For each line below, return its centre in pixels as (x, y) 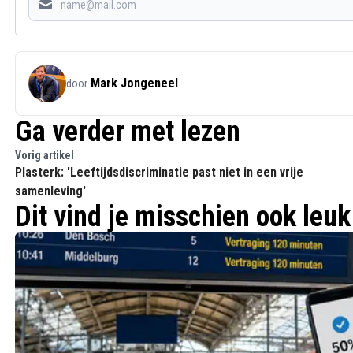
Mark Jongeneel (134, 83)
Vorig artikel (45, 155)
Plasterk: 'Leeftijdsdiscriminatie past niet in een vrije (159, 172)
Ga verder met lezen (128, 131)
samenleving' (50, 191)
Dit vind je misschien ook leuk (183, 216)
